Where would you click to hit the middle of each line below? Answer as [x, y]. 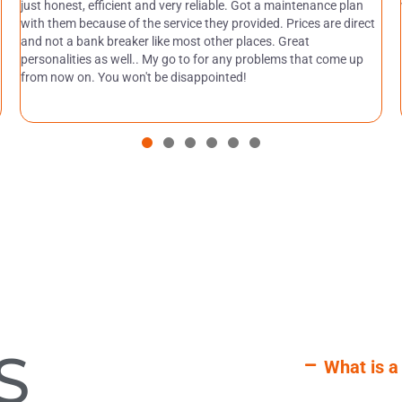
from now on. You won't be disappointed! [133, 77]
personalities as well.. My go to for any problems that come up [192, 59]
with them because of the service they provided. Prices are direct [197, 23]
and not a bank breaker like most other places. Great [165, 41]
